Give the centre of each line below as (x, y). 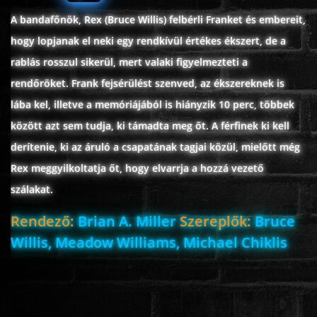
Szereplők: (215, 221)
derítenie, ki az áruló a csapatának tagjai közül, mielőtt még (155, 146)
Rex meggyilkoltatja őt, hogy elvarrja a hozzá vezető (137, 168)
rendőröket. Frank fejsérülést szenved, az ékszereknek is (148, 83)
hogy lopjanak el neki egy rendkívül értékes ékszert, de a (148, 40)
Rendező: (42, 221)
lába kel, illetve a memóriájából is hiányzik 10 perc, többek (152, 104)
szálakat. (32, 189)
